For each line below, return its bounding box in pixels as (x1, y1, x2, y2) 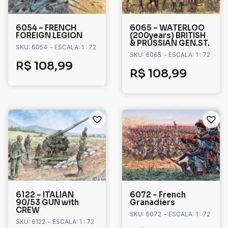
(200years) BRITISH (130, 31, 206, 41)
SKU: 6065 (130, 51, 161, 59)
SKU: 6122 (16, 218, 45, 226)
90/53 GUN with (16, 197, 79, 208)
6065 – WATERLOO (130, 23, 205, 33)
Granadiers (130, 197, 175, 208)
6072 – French (130, 190, 186, 200)
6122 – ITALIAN (16, 190, 74, 200)
